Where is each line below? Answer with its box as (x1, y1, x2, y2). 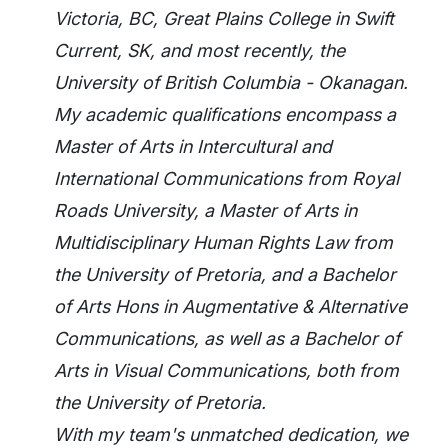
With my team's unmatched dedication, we (54, 424, 408, 445)
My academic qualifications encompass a (54, 104, 396, 125)
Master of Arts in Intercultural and (54, 136, 332, 157)
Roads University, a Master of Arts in (54, 200, 357, 221)
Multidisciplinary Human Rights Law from (54, 232, 393, 253)
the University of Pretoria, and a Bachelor (54, 264, 396, 285)
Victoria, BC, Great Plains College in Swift (54, 8, 394, 29)
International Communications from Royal (54, 168, 399, 189)
